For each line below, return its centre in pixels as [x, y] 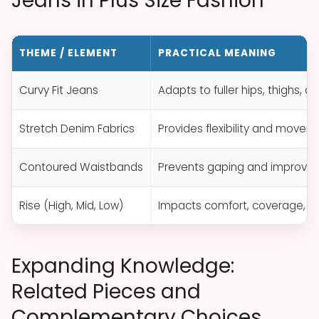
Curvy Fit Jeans [59, 90]
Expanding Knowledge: [123, 266]
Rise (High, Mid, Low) [71, 205]
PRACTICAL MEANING [217, 53]
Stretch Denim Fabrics [77, 128]
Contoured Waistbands [81, 167]
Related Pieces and [106, 291]
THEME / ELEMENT [68, 53]
